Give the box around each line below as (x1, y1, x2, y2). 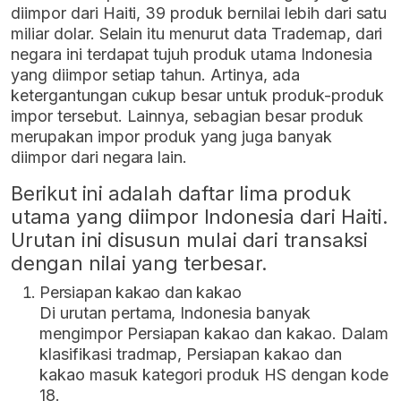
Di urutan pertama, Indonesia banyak (39, 303, 311, 322)
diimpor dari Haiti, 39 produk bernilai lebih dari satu (11, 3, 388, 22)
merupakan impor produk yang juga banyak (11, 126, 332, 146)
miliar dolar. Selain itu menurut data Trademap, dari (11, 23, 383, 43)
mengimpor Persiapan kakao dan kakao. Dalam (39, 323, 388, 343)
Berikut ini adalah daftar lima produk (11, 181, 351, 205)
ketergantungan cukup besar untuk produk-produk (11, 85, 384, 105)
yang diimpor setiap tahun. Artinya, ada (11, 64, 300, 84)
